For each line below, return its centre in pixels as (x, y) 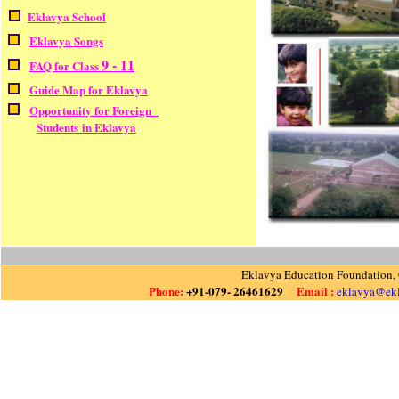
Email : (310, 291)
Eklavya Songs (66, 41)
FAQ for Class (65, 65)
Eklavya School (67, 16)
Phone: (167, 291)
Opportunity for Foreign (94, 110)
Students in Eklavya (86, 127)
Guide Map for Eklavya (89, 90)
